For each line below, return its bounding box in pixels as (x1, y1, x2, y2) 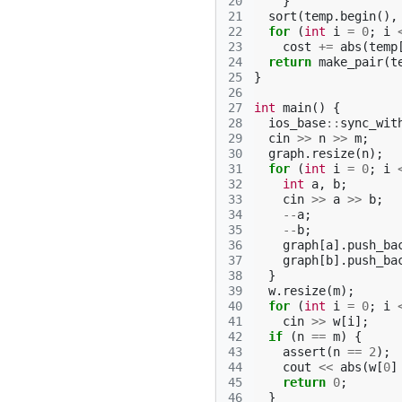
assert (283, 345, 326, 359)
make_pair (319, 55, 383, 69)
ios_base (268, 116, 326, 130)
